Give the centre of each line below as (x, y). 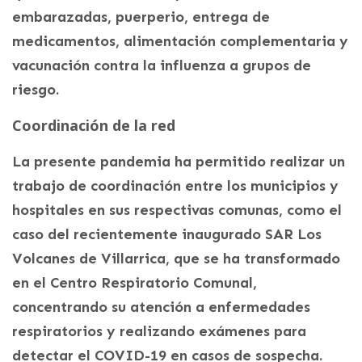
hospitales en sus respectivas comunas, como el (177, 210)
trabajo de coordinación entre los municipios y (175, 185)
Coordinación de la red (94, 125)
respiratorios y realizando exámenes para (159, 331)
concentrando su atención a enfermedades (161, 307)
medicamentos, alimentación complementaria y (180, 41)
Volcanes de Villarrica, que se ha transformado (176, 258)
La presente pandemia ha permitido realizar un (179, 161)
